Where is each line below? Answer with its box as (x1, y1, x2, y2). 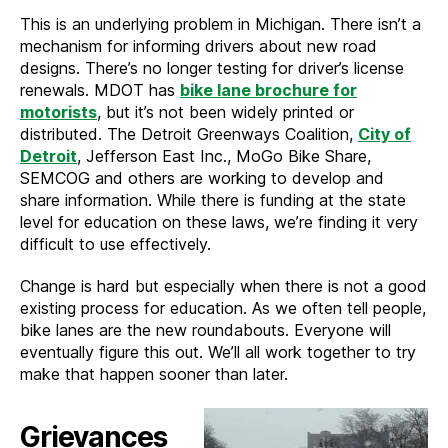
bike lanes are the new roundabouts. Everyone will (20, 320, 391, 340)
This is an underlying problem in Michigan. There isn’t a (20, 14, 421, 34)
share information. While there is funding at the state (20, 190, 406, 210)
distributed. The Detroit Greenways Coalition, (20, 124, 358, 144)
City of (358, 124, 411, 144)
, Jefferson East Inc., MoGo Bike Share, (77, 146, 371, 166)
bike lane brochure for (180, 80, 357, 100)
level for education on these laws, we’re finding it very (20, 212, 418, 232)
